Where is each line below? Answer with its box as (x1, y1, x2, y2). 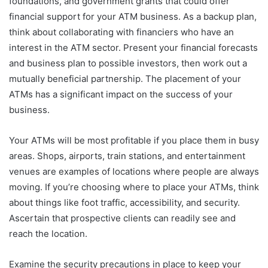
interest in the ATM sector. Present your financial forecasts (9, 41, 258, 53)
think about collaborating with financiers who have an (9, 26, 234, 38)
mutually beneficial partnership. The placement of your (9, 72, 241, 84)
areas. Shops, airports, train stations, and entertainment (9, 150, 245, 162)
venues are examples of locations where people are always (9, 165, 259, 177)
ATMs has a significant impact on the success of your (9, 88, 233, 100)
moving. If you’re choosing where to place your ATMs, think (9, 181, 259, 193)
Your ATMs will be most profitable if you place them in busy (9, 134, 259, 146)
